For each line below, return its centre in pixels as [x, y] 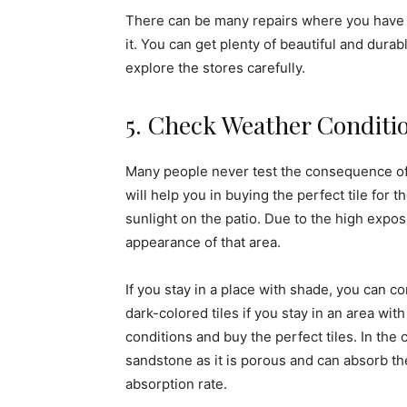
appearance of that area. [203, 242]
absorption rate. [176, 383]
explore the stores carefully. [215, 67]
